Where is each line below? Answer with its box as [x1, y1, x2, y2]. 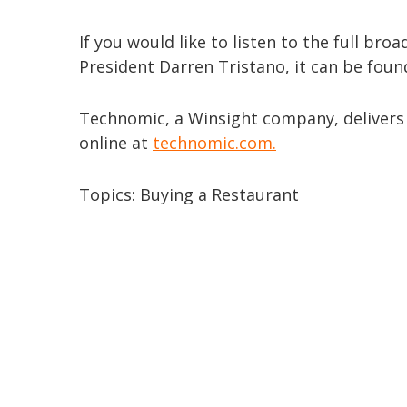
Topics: [79, 184, 140, 205]
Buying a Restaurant [140, 184, 299, 205]
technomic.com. [153, 132, 276, 154]
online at [79, 132, 153, 154]
